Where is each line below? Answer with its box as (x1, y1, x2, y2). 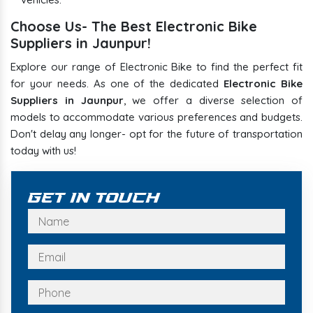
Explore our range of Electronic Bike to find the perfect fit (10, 60, 303, 74)
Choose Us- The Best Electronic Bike (10, 17, 257, 36)
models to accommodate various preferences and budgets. (10, 110, 303, 124)
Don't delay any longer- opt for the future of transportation (10, 127, 303, 141)
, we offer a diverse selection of (123, 94, 303, 108)
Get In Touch (28, 188, 160, 210)
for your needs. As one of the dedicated (10, 77, 224, 91)
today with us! (10, 144, 76, 158)
